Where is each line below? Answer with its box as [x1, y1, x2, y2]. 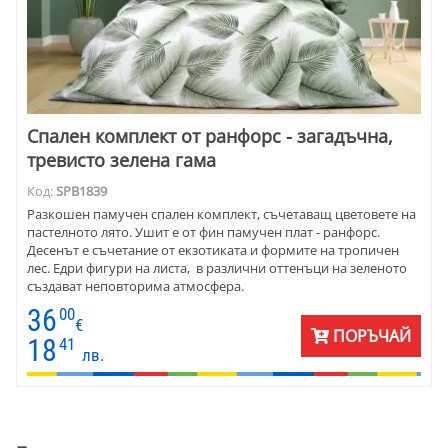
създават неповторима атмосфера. [27, 277, 247, 296]
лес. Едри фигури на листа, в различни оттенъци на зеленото [27, 259, 407, 278]
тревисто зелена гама [27, 148, 216, 173]
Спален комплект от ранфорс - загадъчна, [27, 124, 393, 149]
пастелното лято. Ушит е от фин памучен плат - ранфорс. [27, 223, 380, 242]
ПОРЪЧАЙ [329, 325, 411, 348]
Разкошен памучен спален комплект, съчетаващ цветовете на [27, 205, 416, 224]
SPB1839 [56, 182, 107, 201]
